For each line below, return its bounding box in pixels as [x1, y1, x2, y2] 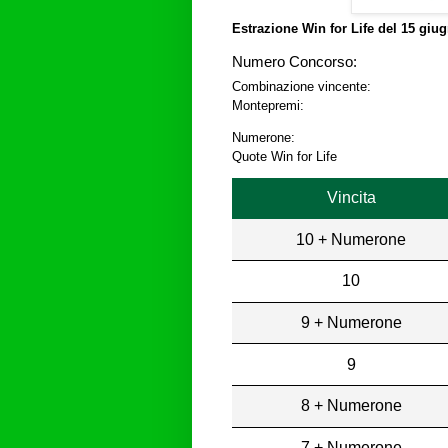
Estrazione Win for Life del [232, 21, 401, 37]
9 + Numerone [300, 313, 402, 331]
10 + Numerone [296, 230, 407, 248]
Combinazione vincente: [232, 79, 371, 95]
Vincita [326, 188, 376, 206]
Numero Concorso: [232, 54, 357, 71]
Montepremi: [232, 98, 304, 114]
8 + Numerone [300, 397, 402, 415]
